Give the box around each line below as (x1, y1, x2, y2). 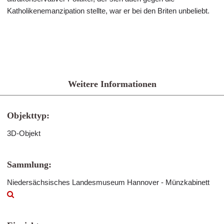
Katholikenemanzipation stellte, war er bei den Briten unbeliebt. (7, 6, 209, 15)
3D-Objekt (7, 129, 40, 137)
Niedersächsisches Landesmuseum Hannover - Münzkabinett (7, 178, 209, 186)
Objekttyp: (7, 110, 49, 120)
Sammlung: (7, 159, 51, 169)
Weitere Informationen (67, 79, 156, 89)
